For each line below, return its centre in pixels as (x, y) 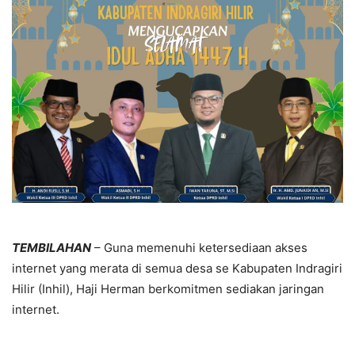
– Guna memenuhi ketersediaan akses (199, 248)
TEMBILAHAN (52, 248)
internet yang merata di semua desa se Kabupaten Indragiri (177, 269)
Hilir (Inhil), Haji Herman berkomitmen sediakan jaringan (168, 289)
